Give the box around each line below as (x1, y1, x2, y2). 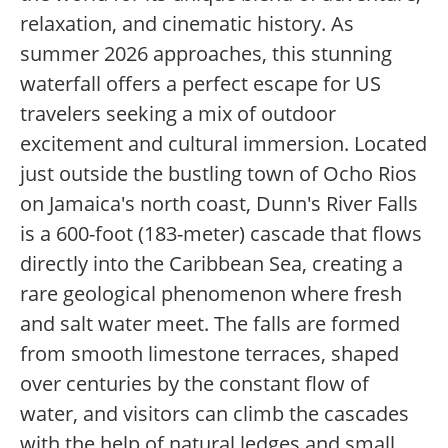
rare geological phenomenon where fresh (20, 280, 402, 308)
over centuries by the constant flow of (20, 370, 369, 398)
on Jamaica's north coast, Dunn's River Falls (20, 190, 418, 218)
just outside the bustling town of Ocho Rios (20, 160, 417, 188)
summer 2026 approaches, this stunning (20, 40, 392, 68)
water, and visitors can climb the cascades (20, 400, 409, 428)
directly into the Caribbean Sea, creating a (20, 250, 403, 278)
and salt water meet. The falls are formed (20, 310, 400, 338)
